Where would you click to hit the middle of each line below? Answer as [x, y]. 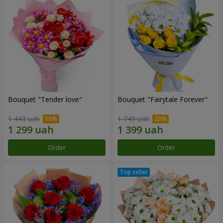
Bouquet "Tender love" [45, 100]
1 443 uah [24, 118]
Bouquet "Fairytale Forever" [163, 100]
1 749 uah [133, 118]
